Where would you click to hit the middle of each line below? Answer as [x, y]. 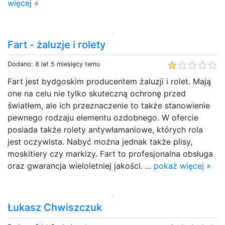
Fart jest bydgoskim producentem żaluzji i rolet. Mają [109, 81]
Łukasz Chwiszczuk [55, 207]
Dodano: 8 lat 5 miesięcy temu [54, 64]
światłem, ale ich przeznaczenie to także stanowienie [109, 105]
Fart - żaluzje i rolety [57, 44]
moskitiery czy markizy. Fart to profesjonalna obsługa [110, 153]
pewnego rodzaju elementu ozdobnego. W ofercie [103, 117]
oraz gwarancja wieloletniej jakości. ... [81, 165]
